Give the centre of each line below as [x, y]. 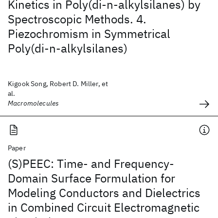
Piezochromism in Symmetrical [89, 34]
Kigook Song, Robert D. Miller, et [58, 84]
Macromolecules [34, 103]
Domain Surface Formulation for [91, 178]
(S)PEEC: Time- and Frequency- [91, 163]
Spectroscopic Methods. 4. [77, 19]
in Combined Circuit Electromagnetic [104, 207]
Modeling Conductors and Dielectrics [104, 193]
